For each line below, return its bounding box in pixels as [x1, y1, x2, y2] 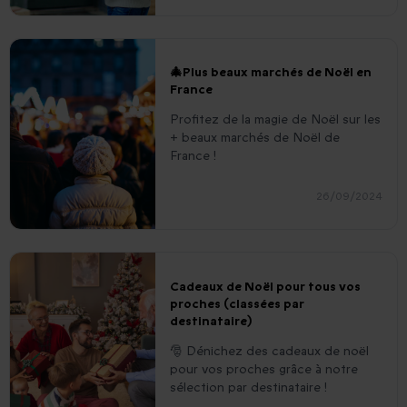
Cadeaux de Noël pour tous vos [170, 277, 361, 295]
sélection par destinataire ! [170, 378, 327, 396]
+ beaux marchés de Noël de [170, 129, 340, 147]
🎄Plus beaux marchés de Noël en [170, 64, 372, 82]
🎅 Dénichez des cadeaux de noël [170, 342, 369, 360]
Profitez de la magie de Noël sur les [170, 111, 381, 129]
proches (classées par [170, 294, 304, 313]
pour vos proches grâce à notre [170, 360, 358, 378]
